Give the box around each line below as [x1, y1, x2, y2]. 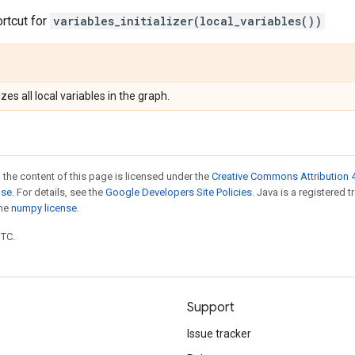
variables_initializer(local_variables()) [53, 13, 322, 29]
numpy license [11, 202, 77, 214]
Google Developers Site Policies [105, 186, 252, 198]
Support [187, 300, 235, 315]
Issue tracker [187, 327, 251, 340]
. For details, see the [12, 186, 105, 198]
